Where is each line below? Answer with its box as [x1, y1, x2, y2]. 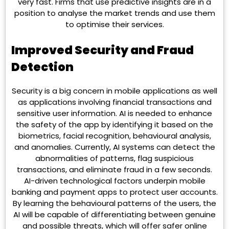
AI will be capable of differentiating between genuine [13, 209, 216, 220]
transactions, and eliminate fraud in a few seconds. [17, 164, 212, 175]
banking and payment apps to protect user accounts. [11, 186, 218, 197]
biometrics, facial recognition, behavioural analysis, [18, 130, 211, 141]
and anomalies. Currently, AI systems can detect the [14, 141, 215, 152]
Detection [11, 58, 74, 75]
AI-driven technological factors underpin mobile [24, 175, 205, 186]
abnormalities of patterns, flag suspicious [35, 152, 194, 164]
